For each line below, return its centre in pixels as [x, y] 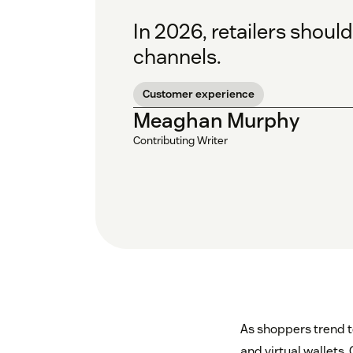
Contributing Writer [180, 141]
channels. [177, 57]
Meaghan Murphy [216, 121]
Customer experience [199, 94]
